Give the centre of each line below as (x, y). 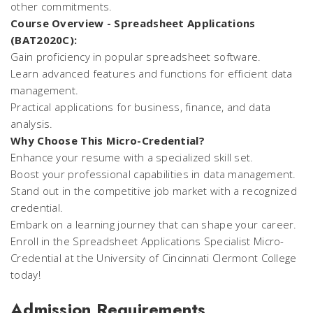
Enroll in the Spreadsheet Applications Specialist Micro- (147, 241)
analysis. (32, 124)
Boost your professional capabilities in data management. (153, 174)
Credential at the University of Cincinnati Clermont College (154, 258)
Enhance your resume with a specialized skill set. (132, 157)
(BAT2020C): (44, 40)
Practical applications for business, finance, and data (141, 107)
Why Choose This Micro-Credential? (108, 140)
